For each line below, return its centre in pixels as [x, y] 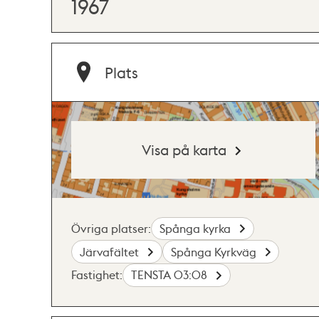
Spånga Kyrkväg [215, 251]
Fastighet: [97, 275]
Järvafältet [111, 251]
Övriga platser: [111, 228]
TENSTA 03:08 [171, 275]
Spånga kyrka [197, 228]
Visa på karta [184, 149]
